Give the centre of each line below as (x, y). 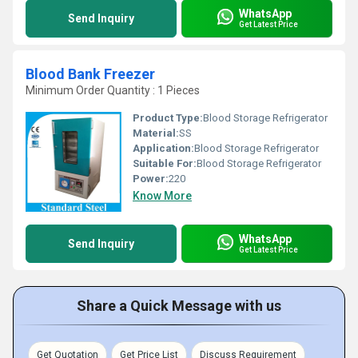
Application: (163, 148)
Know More (162, 195)
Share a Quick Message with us (179, 305)
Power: (151, 178)
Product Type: (168, 117)
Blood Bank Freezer (90, 74)
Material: (156, 133)
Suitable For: (165, 163)
